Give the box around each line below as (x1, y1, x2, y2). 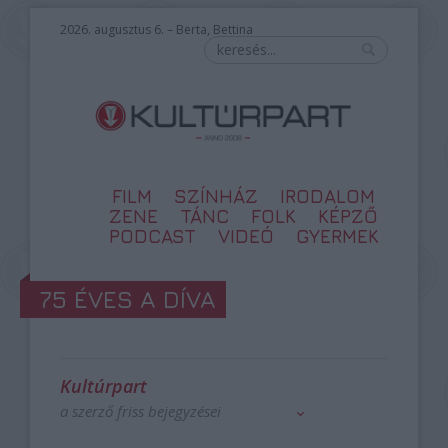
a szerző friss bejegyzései (59, 401, 221, 421)
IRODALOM (280, 185, 376, 207)
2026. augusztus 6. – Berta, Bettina (59, 21, 253, 38)
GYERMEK (295, 225, 379, 247)
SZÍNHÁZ (174, 185, 259, 207)
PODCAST (108, 225, 196, 247)
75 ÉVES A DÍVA (39, 285, 216, 313)
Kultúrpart (59, 374, 147, 398)
